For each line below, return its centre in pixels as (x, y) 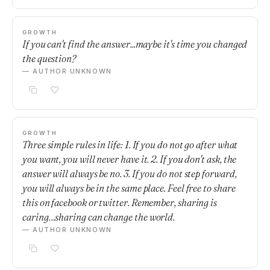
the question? (49, 58)
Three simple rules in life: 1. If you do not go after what (130, 145)
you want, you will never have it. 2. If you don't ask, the (130, 159)
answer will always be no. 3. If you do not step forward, (130, 174)
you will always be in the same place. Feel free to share (129, 188)
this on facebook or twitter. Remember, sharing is (120, 202)
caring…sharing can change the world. (99, 217)
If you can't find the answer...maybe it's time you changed (135, 44)
